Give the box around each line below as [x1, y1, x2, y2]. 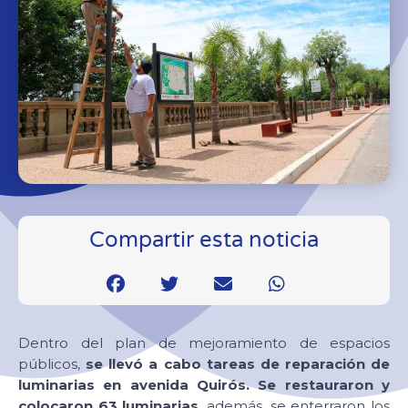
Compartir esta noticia [89, 226, 319, 253]
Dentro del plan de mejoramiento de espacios [18, 333, 390, 352]
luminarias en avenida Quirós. [18, 375, 250, 393]
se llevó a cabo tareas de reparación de [86, 354, 390, 372]
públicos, [18, 354, 87, 372]
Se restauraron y [258, 375, 391, 393]
